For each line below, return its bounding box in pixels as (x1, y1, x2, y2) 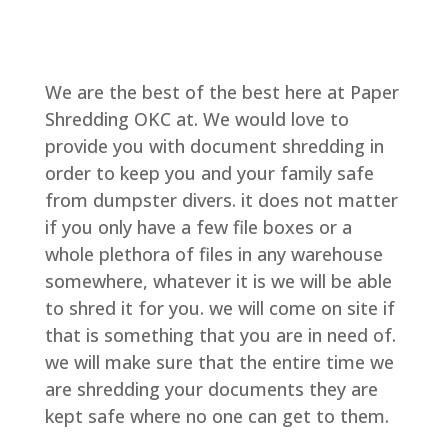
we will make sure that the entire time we (44, 350, 394, 375)
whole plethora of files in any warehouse (44, 242, 383, 267)
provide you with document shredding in (44, 134, 384, 159)
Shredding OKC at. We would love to (44, 107, 349, 132)
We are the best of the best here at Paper (44, 80, 399, 105)
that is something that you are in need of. (44, 323, 396, 348)
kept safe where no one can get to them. (44, 404, 389, 429)
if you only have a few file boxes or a (44, 215, 352, 240)
